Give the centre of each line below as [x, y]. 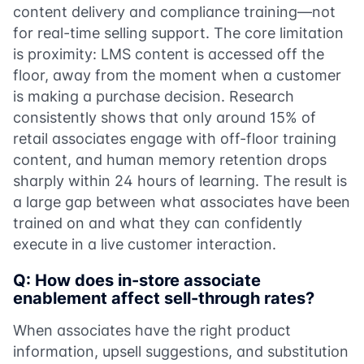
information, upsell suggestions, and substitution [181, 351]
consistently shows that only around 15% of [165, 117]
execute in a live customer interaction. [145, 244]
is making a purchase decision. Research [154, 96]
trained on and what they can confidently [158, 223]
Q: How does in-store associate [137, 280]
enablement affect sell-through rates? [164, 298]
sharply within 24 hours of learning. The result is [180, 180]
